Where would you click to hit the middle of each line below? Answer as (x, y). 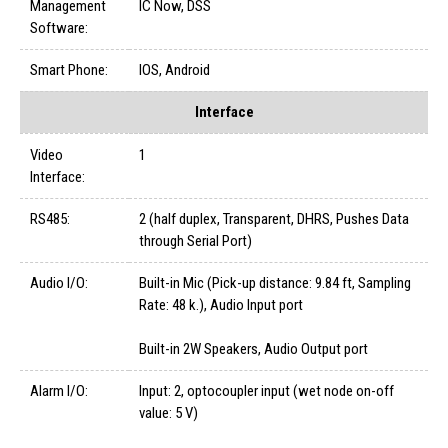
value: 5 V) (168, 413)
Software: (59, 28)
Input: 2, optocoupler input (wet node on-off (266, 391)
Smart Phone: (69, 70)
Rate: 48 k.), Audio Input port (221, 305)
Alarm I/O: (59, 391)
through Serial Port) (195, 241)
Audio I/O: (59, 283)
